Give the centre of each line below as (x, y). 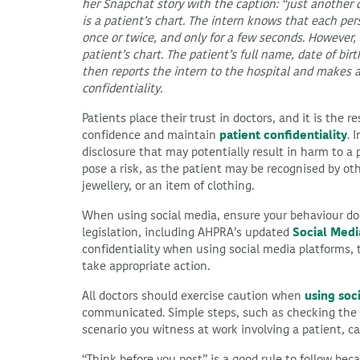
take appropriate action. (146, 266)
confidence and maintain (151, 135)
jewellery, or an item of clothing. (168, 186)
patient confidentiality (283, 135)
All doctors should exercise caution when (193, 296)
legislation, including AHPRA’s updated (187, 232)
